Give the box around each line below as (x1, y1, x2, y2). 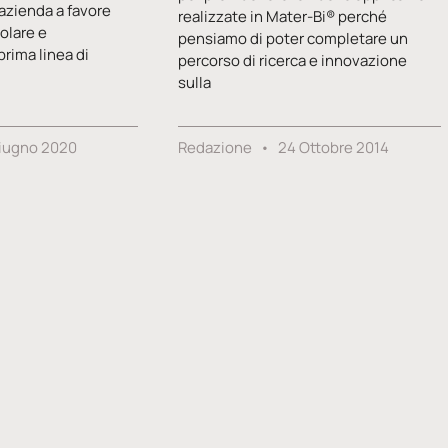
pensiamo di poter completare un (178, 27, 409, 49)
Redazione (178, 136, 256, 158)
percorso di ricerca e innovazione (178, 49, 408, 71)
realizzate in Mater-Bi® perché (178, 5, 388, 27)
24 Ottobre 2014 (275, 136, 390, 158)
